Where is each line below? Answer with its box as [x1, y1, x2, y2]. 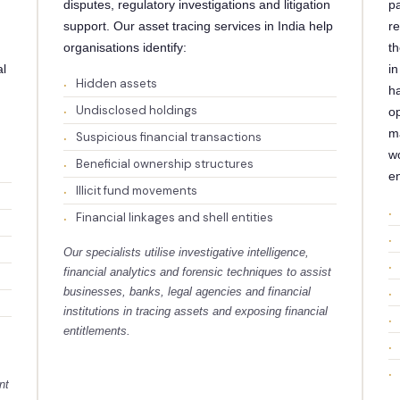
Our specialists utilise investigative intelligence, [62, 246, 309, 259]
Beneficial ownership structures [75, 156, 254, 171]
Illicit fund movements [75, 183, 197, 198]
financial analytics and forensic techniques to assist [62, 265, 331, 279]
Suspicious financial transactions [75, 129, 262, 145]
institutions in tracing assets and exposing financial [62, 304, 328, 318]
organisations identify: [62, 40, 187, 54]
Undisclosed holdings [75, 103, 197, 118]
